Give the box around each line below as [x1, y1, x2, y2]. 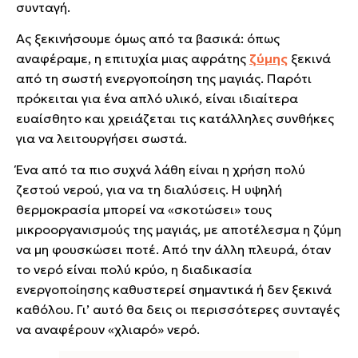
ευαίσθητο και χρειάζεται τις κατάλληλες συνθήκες [16, 110, 334, 126]
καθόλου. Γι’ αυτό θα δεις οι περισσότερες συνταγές [16, 301, 340, 317]
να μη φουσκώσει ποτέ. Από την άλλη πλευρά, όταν [16, 241, 331, 257]
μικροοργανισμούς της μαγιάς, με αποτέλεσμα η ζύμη [16, 221, 341, 237]
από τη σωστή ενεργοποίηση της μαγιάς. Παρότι [16, 70, 312, 86]
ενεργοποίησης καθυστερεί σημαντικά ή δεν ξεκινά [16, 281, 332, 297]
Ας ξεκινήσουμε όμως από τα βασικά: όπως [16, 30, 280, 46]
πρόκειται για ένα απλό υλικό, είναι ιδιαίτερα [16, 90, 298, 106]
